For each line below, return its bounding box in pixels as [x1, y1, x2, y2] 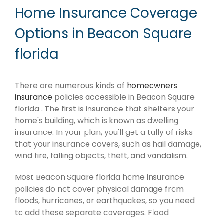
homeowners [127, 79, 177, 91]
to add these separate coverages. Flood [15, 206, 169, 218]
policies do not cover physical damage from [15, 183, 184, 195]
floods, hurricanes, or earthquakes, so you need [15, 195, 195, 206]
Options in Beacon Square [15, 23, 192, 43]
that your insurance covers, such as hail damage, [15, 138, 201, 150]
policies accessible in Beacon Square [52, 91, 195, 103]
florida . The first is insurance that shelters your [15, 103, 194, 114]
